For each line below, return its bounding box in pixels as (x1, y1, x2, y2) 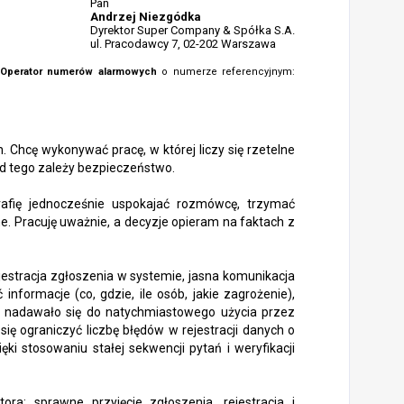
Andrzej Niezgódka (90, 10, 201, 23)
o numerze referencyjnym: (156, 66, 296, 78)
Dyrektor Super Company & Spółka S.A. (90, 23, 295, 37)
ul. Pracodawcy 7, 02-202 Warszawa (90, 37, 276, 50)
